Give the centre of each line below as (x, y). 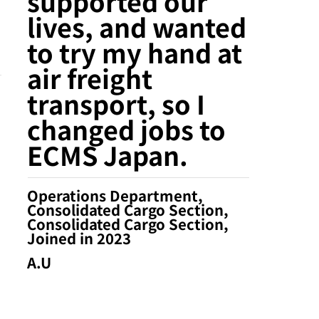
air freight (90, 77)
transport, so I (116, 103)
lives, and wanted (137, 26)
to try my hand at (135, 52)
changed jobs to (127, 129)
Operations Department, (115, 195)
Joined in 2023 (79, 238)
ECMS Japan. (108, 154)
